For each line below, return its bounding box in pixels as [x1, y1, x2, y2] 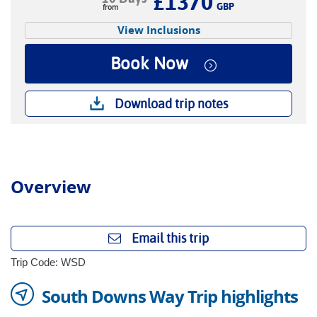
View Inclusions [117, 23, 200, 38]
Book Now [110, 54, 188, 74]
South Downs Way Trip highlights [42, 284, 298, 309]
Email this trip [132, 231, 209, 246]
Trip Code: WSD [11, 256, 86, 268]
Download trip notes [114, 96, 228, 111]
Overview [11, 175, 91, 199]
